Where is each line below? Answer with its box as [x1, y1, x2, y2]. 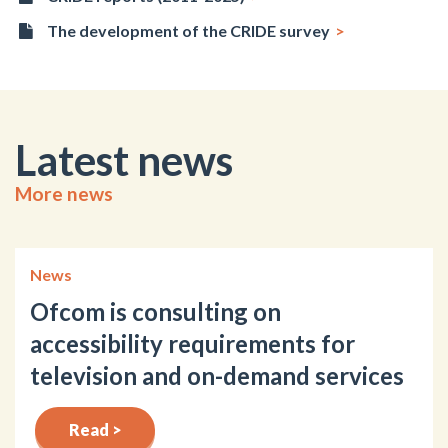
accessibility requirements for [30, 328, 355, 358]
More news [15, 181, 113, 205]
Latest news [15, 134, 233, 185]
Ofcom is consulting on [30, 296, 281, 326]
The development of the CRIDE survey [47, 20, 331, 40]
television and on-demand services [30, 360, 404, 390]
